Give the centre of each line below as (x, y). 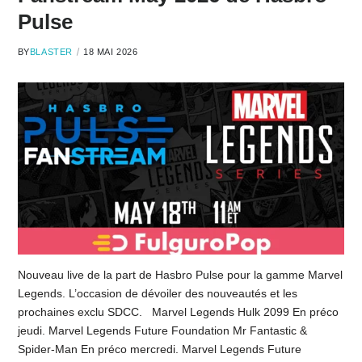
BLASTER (51, 52)
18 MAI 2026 (111, 52)
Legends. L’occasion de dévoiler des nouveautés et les (157, 294)
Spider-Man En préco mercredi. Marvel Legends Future (159, 349)
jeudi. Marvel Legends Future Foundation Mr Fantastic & (162, 331)
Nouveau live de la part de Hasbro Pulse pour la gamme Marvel (180, 275)
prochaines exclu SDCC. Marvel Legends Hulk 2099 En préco (178, 312)
